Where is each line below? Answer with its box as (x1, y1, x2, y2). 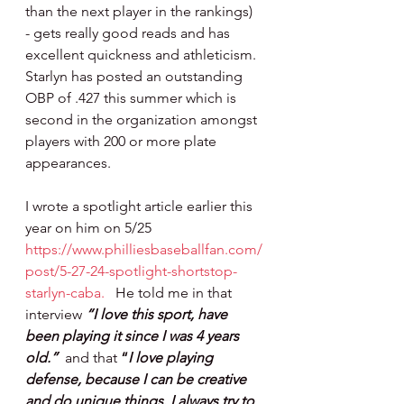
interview (25, 306, 82, 323)
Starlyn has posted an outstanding (25, 68, 246, 85)
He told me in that (105, 284, 235, 301)
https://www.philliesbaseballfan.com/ (25, 241, 262, 258)
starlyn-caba (25, 284, 101, 301)
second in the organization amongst (25, 111, 261, 128)
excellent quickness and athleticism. (25, 46, 263, 63)
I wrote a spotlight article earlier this (25, 197, 256, 215)
